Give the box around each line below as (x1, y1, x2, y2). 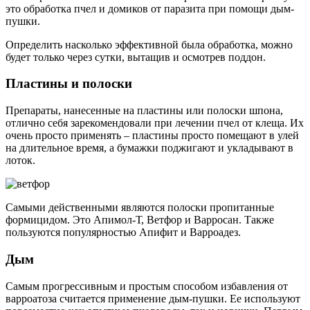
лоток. (6, 154, 35, 167)
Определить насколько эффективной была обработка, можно (6, 38, 293, 51)
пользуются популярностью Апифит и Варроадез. (6, 226, 241, 239)
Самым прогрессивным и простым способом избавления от (6, 280, 288, 292)
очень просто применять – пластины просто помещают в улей (6, 129, 299, 142)
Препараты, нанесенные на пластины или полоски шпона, (6, 104, 283, 117)
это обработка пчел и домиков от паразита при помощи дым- (6, 2, 294, 15)
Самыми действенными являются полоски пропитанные (6, 201, 274, 214)
